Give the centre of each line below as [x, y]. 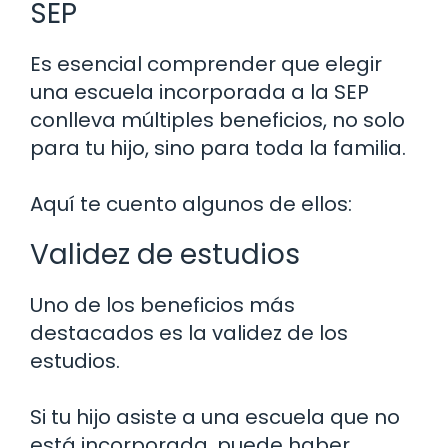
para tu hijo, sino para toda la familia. [218, 147]
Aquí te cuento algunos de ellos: [191, 203]
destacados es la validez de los [189, 332]
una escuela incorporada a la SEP [199, 91]
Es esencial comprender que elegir [206, 63]
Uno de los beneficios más [162, 304]
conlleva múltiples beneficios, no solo [217, 119]
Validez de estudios [165, 254]
